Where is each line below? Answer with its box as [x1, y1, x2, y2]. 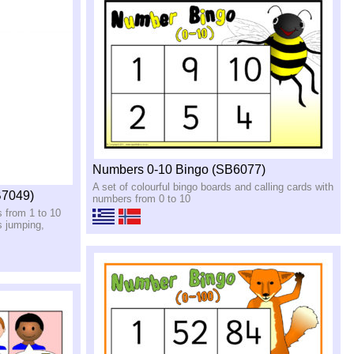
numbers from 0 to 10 [92, 193, 191, 205]
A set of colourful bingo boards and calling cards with [92, 181, 334, 193]
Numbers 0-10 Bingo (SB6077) [92, 163, 266, 176]
